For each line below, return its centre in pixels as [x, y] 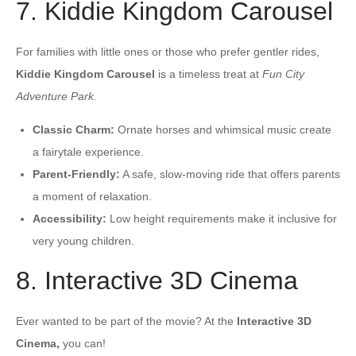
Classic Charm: [74, 129]
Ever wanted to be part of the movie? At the [126, 321]
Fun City [283, 74]
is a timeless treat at [209, 74]
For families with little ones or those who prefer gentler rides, [168, 51]
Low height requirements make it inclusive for [222, 218]
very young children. [83, 240]
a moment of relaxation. [92, 196]
